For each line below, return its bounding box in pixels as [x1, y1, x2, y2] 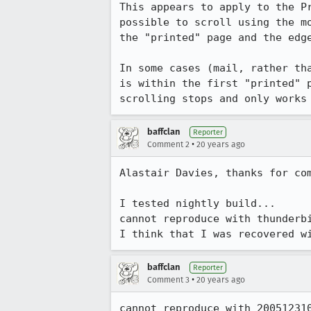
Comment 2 [147, 140, 190, 149]
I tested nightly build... [119, 197, 276, 210]
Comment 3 [147, 275, 190, 285]
